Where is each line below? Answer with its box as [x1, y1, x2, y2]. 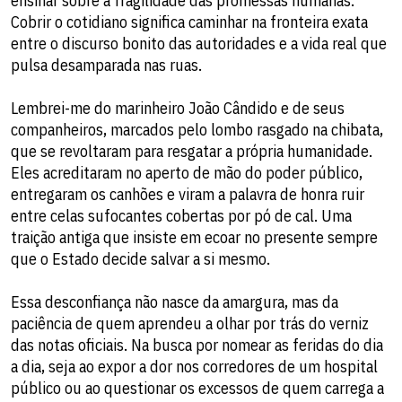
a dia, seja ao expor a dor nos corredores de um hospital [11, 355, 378, 377]
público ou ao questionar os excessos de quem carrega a [11, 377, 384, 398]
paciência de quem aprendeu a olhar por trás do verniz [11, 312, 369, 334]
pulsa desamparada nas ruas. [11, 54, 202, 75]
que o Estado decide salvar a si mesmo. [11, 248, 270, 269]
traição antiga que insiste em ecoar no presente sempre [11, 226, 378, 248]
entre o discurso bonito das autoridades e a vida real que [11, 32, 387, 54]
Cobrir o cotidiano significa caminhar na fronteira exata [11, 11, 368, 32]
